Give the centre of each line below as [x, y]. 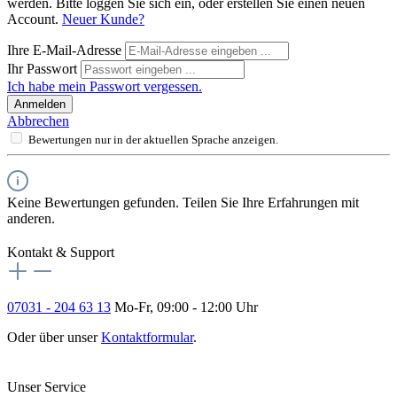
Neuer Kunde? [103, 19]
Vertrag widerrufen [60, 353]
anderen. [31, 218]
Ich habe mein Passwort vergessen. [105, 86]
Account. [35, 19]
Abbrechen [38, 121]
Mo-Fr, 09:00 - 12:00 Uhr [184, 307]
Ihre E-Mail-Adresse [66, 50]
